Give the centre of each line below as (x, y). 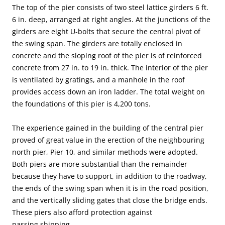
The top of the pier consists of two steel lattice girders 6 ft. (110, 8)
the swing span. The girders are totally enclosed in (97, 44)
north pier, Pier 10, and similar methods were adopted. (105, 152)
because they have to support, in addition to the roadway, (109, 176)
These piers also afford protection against (82, 212)
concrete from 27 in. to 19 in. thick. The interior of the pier (110, 68)
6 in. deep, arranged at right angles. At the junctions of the (111, 20)
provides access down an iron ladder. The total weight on (108, 92)
